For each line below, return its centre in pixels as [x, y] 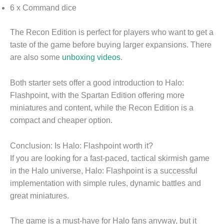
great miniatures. [39, 195]
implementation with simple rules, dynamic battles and [105, 183]
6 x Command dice [43, 8]
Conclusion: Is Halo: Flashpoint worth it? [81, 145]
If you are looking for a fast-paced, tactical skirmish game [110, 158]
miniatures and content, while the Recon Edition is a [102, 107]
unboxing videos [91, 57]
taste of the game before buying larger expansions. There [111, 45]
